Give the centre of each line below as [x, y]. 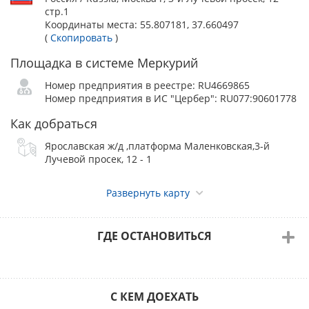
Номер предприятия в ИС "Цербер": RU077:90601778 [171, 98]
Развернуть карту [149, 193]
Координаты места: [92, 24]
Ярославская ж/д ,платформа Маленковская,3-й [157, 146]
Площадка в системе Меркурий [104, 63]
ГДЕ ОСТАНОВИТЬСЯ [154, 236]
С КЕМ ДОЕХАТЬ [154, 297]
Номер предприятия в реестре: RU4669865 [147, 85]
